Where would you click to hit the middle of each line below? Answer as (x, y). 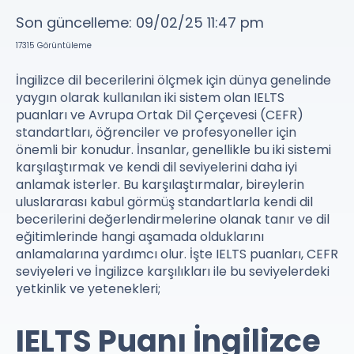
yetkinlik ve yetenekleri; (88, 289)
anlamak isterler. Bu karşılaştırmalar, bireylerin (160, 185)
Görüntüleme (63, 45)
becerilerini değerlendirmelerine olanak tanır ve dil (173, 219)
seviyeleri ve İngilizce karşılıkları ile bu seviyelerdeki (173, 271)
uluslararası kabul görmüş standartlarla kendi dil (164, 202)
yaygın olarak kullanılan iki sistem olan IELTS (150, 98)
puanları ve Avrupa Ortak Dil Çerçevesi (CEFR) (160, 115)
